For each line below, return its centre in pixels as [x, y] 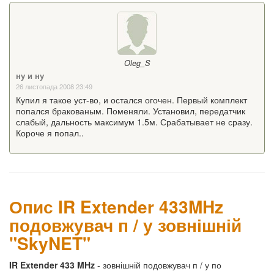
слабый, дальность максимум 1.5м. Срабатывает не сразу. [134, 122]
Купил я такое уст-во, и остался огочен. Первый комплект [131, 100]
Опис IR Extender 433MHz [116, 207]
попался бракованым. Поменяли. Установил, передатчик [131, 111]
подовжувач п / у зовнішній [125, 225]
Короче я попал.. [50, 133]
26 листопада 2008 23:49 [54, 87]
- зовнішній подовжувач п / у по [159, 265]
